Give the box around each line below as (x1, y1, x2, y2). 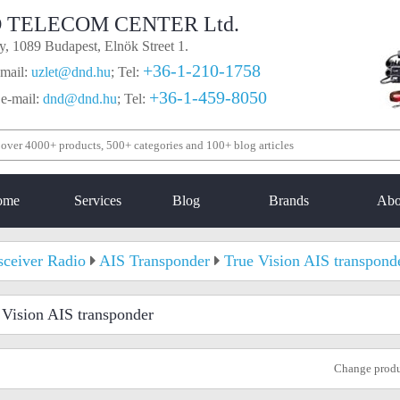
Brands (269, 193, 309, 208)
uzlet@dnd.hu (31, 64, 111, 79)
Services (74, 193, 121, 208)
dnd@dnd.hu (43, 91, 117, 106)
